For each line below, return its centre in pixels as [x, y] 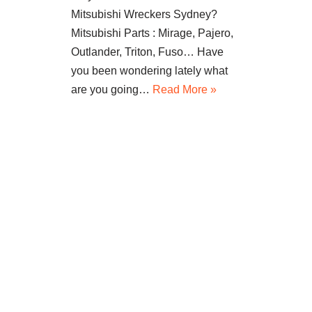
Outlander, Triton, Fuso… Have [147, 52]
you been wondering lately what [149, 71]
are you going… [112, 90]
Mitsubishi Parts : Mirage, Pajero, [152, 33]
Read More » [185, 90]
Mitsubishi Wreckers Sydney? [144, 15]
